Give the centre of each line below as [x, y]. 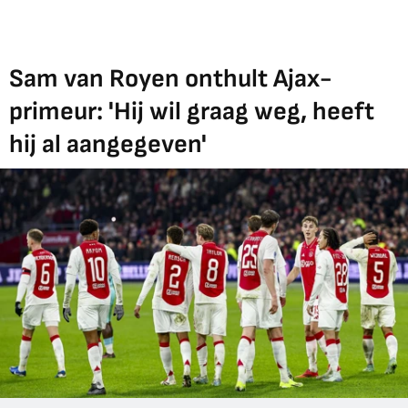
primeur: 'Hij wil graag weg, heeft [192, 111]
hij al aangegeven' [108, 144]
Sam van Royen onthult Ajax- [171, 78]
